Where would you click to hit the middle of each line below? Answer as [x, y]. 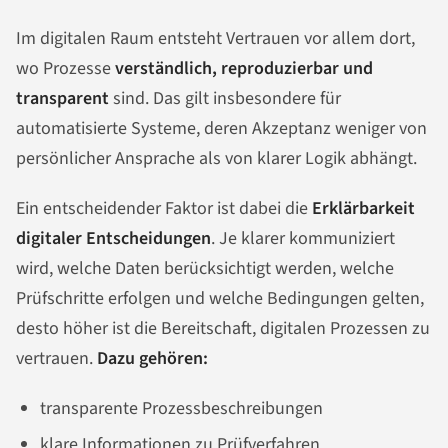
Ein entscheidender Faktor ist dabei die [164, 209]
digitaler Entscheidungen [113, 239]
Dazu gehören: [152, 359]
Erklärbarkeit [363, 209]
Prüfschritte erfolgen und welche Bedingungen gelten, [220, 299]
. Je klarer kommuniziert [303, 239]
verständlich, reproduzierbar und [244, 69]
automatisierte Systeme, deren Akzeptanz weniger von [221, 129]
